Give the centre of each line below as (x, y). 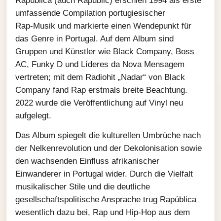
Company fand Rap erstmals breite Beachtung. (101, 90)
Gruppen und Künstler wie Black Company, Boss (105, 52)
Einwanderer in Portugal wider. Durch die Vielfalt (104, 174)
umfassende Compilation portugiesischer (90, 13)
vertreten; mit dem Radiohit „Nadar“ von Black (100, 77)
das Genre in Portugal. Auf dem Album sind (94, 39)
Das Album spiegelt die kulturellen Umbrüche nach (108, 135)
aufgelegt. (33, 116)
